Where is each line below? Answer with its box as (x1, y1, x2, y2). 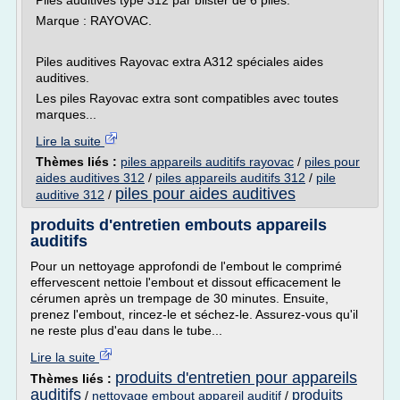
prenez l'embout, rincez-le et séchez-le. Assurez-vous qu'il (30, 307, 358, 321)
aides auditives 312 (36, 171, 145, 185)
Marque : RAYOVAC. (36, 13, 152, 28)
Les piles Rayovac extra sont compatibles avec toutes (36, 91, 338, 105)
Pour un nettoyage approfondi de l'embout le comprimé (30, 259, 342, 273)
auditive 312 (36, 187, 104, 202)
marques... (36, 107, 96, 121)
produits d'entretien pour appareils (115, 369, 357, 387)
